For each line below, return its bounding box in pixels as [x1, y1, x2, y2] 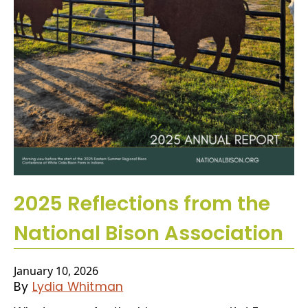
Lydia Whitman [32, 278, 124, 295]
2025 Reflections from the [14, 189, 270, 217]
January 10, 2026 [14, 263, 98, 278]
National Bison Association [14, 219, 283, 247]
